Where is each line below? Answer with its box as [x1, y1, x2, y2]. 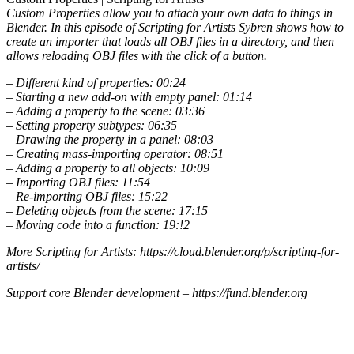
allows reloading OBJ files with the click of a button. [6, 49, 267, 63]
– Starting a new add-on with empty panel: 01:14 [6, 90, 252, 104]
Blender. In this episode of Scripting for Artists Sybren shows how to [6, 21, 344, 35]
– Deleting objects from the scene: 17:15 [6, 204, 208, 218]
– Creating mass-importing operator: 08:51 [6, 147, 224, 161]
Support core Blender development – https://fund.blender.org [6, 286, 307, 300]
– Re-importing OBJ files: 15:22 [6, 190, 168, 204]
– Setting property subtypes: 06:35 [6, 119, 177, 133]
